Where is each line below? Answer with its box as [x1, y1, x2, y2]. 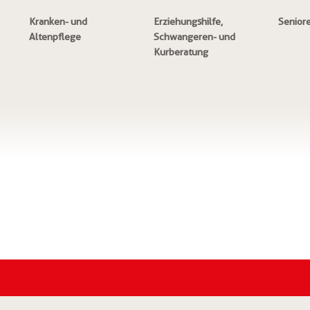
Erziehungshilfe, [153, 16, 223, 27]
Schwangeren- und [153, 31, 235, 42]
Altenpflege [28, 31, 81, 42]
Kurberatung [153, 46, 208, 57]
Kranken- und [28, 16, 87, 27]
